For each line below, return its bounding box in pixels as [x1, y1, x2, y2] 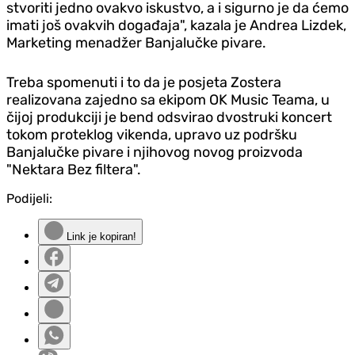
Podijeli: [6, 190, 52, 206]
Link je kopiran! [63, 230, 136, 242]
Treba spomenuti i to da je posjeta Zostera [6, 73, 281, 91]
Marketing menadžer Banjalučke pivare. [6, 33, 266, 52]
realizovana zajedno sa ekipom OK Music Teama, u [6, 90, 330, 109]
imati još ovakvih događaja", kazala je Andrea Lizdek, [6, 16, 346, 34]
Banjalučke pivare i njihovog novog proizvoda [6, 143, 303, 161]
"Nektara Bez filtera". [6, 160, 141, 178]
